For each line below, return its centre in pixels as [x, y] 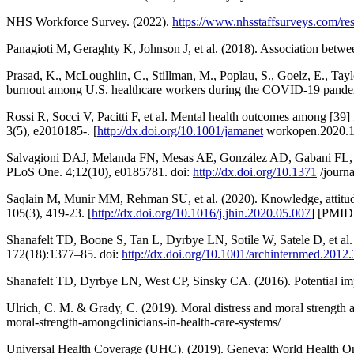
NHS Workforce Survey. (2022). [89, 22]
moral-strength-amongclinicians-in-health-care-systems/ [143, 322]
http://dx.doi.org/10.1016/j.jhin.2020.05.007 [201, 213]
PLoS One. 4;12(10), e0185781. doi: [100, 172]
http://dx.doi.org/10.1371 [255, 172]
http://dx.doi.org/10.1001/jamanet [180, 131]
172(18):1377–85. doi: [64, 254]
